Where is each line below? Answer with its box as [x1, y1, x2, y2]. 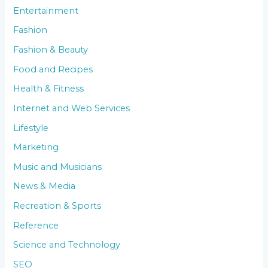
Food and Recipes [13, 63, 93, 75]
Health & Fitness [13, 83, 84, 95]
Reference [13, 220, 59, 231]
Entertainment [13, 5, 79, 16]
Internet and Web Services [13, 102, 130, 114]
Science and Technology [13, 239, 121, 251]
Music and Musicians [13, 161, 102, 172]
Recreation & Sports [13, 200, 102, 212]
